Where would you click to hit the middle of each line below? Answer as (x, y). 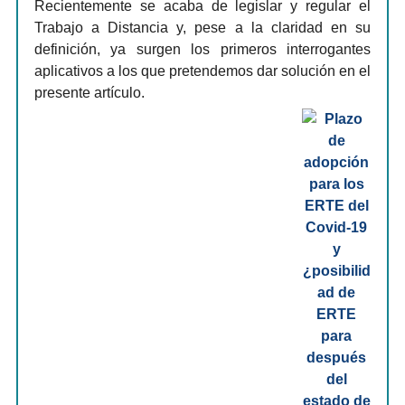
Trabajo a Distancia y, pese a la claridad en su (202, 28)
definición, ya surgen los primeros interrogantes (202, 49)
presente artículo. (89, 93)
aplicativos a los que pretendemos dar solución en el (202, 71)
